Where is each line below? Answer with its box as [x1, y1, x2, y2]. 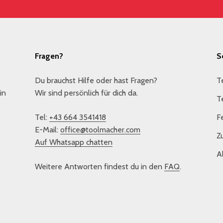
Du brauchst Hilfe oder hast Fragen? [34, 75, 157, 85]
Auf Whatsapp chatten [34, 137, 112, 147]
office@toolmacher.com [60, 124, 140, 134]
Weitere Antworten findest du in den [34, 161, 164, 171]
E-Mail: [34, 124, 60, 134]
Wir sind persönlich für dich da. [34, 88, 138, 98]
